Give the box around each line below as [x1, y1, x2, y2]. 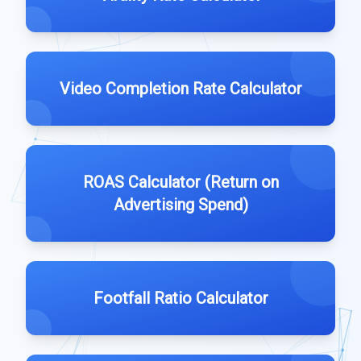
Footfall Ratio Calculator [93, 288, 268, 308]
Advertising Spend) [113, 195, 248, 214]
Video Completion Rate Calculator [59, 79, 302, 98]
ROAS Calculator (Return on [82, 172, 279, 192]
